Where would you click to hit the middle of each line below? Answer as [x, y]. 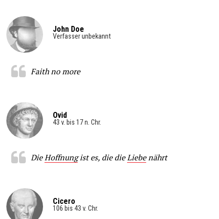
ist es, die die [102, 157]
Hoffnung [61, 157]
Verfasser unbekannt [82, 36]
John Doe [68, 29]
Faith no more [55, 71]
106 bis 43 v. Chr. [76, 208]
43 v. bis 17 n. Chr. [77, 122]
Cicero [64, 201]
